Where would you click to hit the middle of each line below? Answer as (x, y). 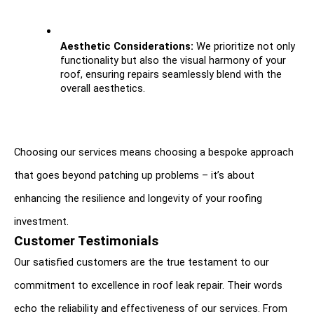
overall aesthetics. (103, 89)
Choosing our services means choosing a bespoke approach (154, 152)
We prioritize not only (244, 47)
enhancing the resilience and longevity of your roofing (138, 199)
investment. (41, 222)
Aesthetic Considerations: (127, 47)
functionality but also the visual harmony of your (173, 61)
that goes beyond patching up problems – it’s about (134, 176)
